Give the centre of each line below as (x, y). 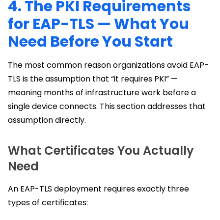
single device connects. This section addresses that (107, 107)
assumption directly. (47, 120)
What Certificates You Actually (101, 151)
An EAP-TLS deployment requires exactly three (98, 189)
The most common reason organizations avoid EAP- (108, 65)
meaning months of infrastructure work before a (102, 93)
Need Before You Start (90, 42)
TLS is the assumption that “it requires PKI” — (93, 79)
